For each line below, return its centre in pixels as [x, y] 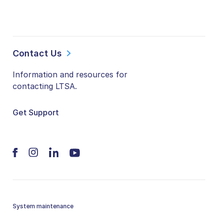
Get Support [36, 112]
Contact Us [37, 54]
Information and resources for [70, 74]
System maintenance [43, 206]
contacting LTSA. [45, 86]
